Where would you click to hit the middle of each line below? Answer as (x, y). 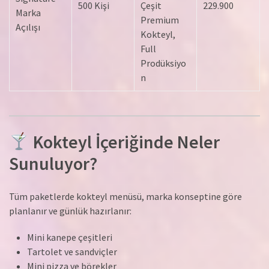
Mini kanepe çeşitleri (70, 237)
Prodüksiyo (163, 63)
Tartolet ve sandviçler (72, 251)
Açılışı (28, 27)
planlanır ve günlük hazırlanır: (70, 210)
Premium (160, 20)
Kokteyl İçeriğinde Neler (125, 141)
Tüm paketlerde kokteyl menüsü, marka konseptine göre (125, 196)
